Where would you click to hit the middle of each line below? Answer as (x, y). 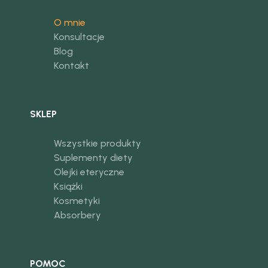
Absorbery (77, 215)
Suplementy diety (93, 158)
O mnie (69, 23)
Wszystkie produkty (97, 144)
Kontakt (71, 66)
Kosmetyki (77, 201)
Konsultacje (79, 37)
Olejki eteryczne (89, 172)
